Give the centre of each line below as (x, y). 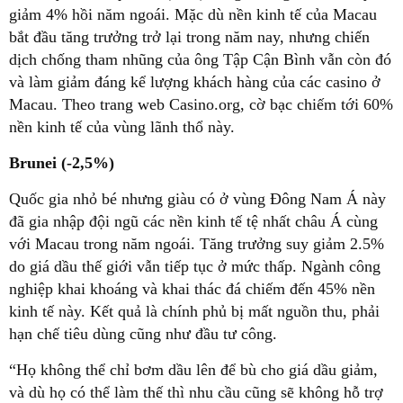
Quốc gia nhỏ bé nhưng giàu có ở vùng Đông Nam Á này (197, 198)
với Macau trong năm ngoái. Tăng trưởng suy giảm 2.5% (197, 243)
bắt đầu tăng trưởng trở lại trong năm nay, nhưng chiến (189, 36)
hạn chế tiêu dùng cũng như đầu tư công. (143, 333)
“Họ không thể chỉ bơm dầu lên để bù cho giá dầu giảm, (193, 369)
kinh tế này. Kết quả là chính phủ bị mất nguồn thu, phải (194, 311)
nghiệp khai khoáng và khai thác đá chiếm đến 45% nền (192, 288)
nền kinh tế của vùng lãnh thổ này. (122, 126)
